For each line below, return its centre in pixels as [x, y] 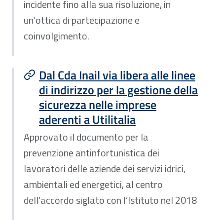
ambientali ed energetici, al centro [93, 184]
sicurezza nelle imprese [98, 104]
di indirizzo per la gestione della [118, 90]
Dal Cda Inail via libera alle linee [117, 75]
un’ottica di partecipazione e [82, 20]
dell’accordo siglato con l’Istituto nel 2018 [110, 200]
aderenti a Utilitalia [87, 119]
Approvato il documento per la [86, 137]
